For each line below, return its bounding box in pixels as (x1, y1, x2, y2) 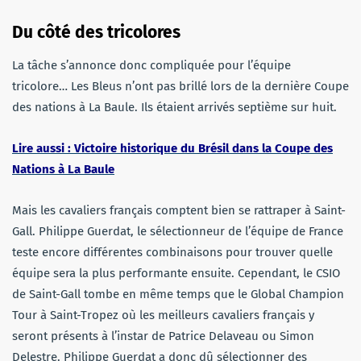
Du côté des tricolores (12, 21, 180, 43)
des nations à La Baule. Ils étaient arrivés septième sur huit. (12, 99, 337, 114)
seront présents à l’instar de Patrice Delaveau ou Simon (12, 328, 314, 343)
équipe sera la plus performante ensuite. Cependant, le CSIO (12, 265, 340, 280)
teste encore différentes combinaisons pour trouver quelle (12, 244, 333, 259)
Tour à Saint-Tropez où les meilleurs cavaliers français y (12, 307, 314, 322)
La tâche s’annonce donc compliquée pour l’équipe (12, 57, 291, 73)
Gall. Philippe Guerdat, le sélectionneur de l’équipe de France (12, 223, 343, 239)
